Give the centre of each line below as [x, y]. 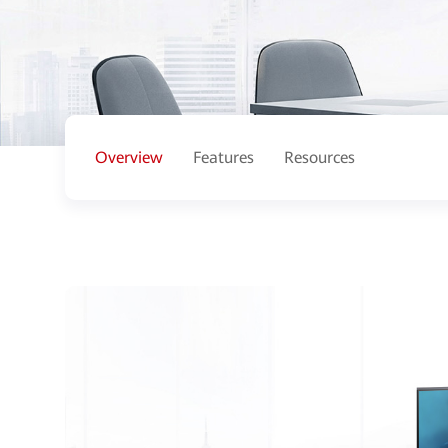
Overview [129, 157]
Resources [319, 157]
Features [223, 157]
